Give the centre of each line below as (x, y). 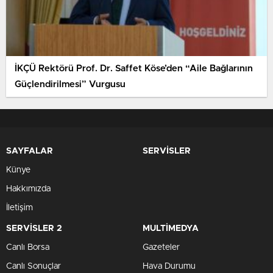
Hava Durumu (169, 266)
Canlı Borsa (28, 247)
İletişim (19, 208)
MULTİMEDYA (171, 229)
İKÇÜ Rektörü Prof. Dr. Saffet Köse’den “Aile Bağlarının (134, 68)
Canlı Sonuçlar (34, 266)
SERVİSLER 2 (34, 229)
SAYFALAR (30, 151)
